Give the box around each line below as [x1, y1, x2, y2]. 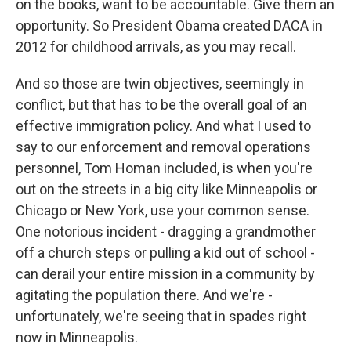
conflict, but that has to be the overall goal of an [16, 96, 307, 113]
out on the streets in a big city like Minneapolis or [16, 181, 317, 197]
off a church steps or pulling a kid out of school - [16, 244, 315, 261]
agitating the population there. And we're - [16, 287, 273, 303]
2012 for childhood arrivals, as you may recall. [16, 38, 296, 55]
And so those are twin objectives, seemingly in [16, 75, 304, 92]
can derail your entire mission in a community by [16, 266, 315, 282]
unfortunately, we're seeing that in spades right [16, 308, 306, 324]
